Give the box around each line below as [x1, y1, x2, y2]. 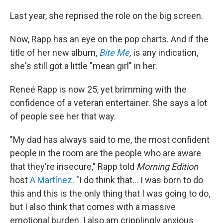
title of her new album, [10, 47, 99, 58]
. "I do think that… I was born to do [72, 175, 203, 185]
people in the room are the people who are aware [10, 148, 201, 158]
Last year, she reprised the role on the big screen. [10, 10, 203, 21]
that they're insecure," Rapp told [10, 161, 136, 172]
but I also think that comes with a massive [10, 202, 176, 212]
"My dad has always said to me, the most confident [10, 134, 210, 145]
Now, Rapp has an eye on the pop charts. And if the [10, 34, 209, 44]
